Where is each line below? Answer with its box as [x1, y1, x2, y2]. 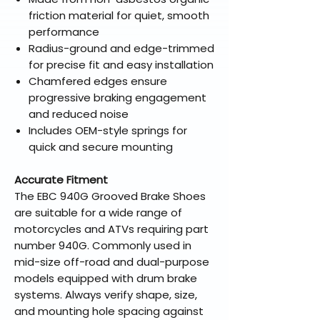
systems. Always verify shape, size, [14, 287, 197, 303]
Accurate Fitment [14, 172, 108, 188]
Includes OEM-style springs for [29, 123, 187, 139]
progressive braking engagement [29, 90, 206, 106]
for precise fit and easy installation [29, 57, 214, 73]
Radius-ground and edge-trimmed [29, 41, 214, 56]
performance [29, 24, 99, 40]
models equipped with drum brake [14, 271, 197, 286]
